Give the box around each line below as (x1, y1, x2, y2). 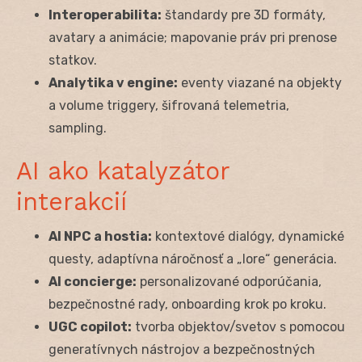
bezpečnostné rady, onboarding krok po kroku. (48, 296, 326, 312)
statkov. (48, 52, 97, 68)
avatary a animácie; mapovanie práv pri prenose (48, 29, 337, 45)
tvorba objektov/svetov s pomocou (132, 318, 345, 335)
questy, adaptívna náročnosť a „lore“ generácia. (48, 250, 337, 267)
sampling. (48, 120, 107, 136)
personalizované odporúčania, (137, 273, 322, 289)
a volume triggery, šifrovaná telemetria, (48, 97, 289, 113)
